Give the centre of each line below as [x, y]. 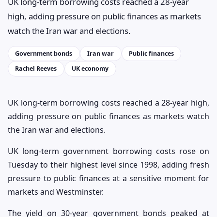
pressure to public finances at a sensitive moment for [108, 178]
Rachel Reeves [36, 69]
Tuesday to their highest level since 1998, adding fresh [108, 164]
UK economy [90, 69]
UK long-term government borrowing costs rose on [108, 151]
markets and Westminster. [56, 192]
